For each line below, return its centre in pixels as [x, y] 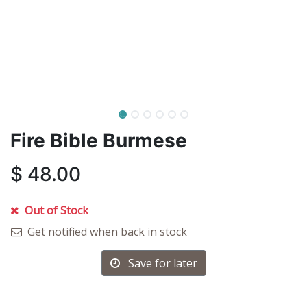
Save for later [162, 263]
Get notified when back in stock [106, 232]
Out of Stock [55, 210]
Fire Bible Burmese [99, 140]
